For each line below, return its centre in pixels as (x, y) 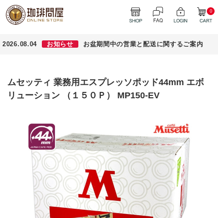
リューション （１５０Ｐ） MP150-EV (83, 95)
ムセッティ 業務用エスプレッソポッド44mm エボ (105, 82)
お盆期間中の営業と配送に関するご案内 (143, 44)
